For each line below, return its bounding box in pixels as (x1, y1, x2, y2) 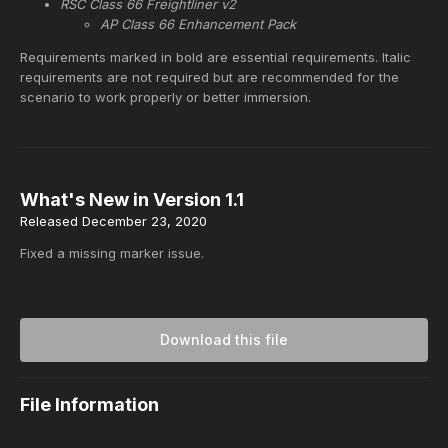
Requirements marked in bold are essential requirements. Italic (20, 49, 411, 66)
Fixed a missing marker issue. (20, 245, 204, 262)
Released (20, 213, 82, 230)
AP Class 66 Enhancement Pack (100, 16, 296, 33)
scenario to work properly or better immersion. (20, 89, 311, 106)
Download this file (160, 331, 288, 349)
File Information (20, 394, 159, 416)
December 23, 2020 (82, 213, 207, 230)
